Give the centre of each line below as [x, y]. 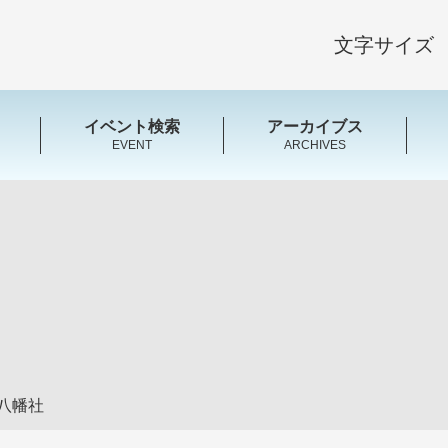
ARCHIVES [315, 144]
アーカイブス [315, 126]
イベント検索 [131, 126]
